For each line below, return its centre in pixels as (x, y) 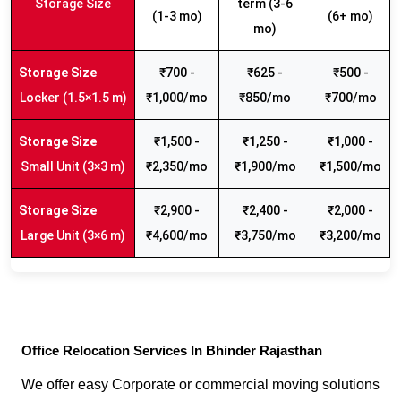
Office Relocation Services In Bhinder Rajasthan (172, 351)
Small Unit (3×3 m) (73, 167)
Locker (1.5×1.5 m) (73, 98)
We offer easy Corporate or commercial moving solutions (200, 385)
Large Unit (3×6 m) (73, 236)
